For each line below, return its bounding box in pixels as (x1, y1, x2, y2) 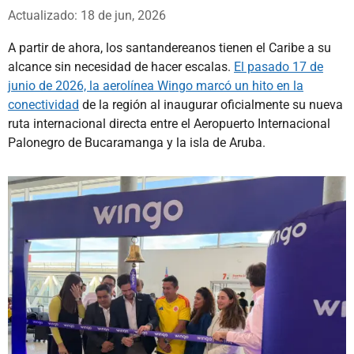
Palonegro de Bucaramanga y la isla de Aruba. (8, 134, 265, 150)
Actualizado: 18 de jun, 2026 (8, 7, 166, 23)
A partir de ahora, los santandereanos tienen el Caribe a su (8, 40, 331, 55)
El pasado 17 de (234, 58, 323, 74)
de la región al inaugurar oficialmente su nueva (79, 96, 343, 112)
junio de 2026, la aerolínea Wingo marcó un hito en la (8, 77, 303, 93)
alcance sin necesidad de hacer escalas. (8, 58, 234, 74)
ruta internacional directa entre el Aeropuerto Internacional (8, 115, 330, 131)
